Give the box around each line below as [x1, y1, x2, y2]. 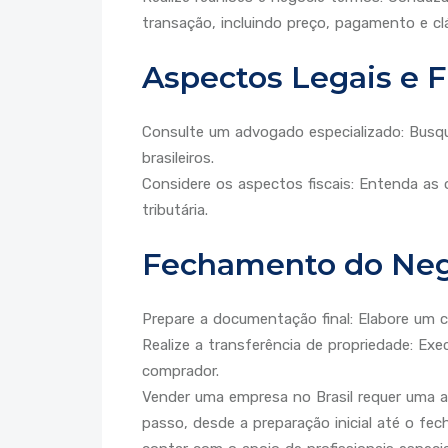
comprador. [142, 362, 219, 381]
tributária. [142, 201, 208, 220]
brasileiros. [142, 149, 214, 168]
